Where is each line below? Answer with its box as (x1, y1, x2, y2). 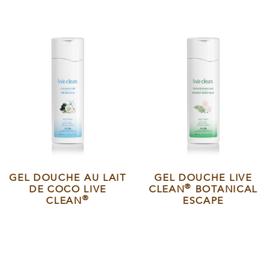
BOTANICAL (192, 183, 258, 197)
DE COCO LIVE (28, 183, 107, 197)
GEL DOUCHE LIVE (154, 171, 252, 185)
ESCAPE (182, 194, 224, 208)
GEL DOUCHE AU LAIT (9, 171, 126, 185)
